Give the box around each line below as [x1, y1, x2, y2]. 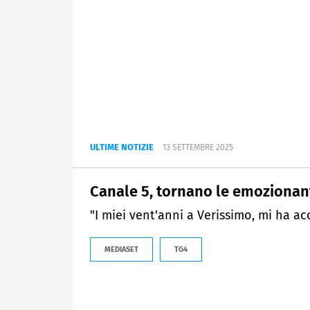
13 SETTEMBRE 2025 [163, 143, 233, 153]
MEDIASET [104, 245, 138, 255]
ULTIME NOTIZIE [90, 142, 154, 153]
